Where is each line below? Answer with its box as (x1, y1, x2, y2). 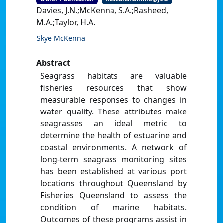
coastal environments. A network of (40, 142, 187, 153)
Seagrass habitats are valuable (40, 70, 187, 82)
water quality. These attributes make (40, 106, 187, 117)
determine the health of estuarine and (40, 130, 187, 141)
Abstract (36, 57, 70, 69)
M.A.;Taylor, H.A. (36, 17, 95, 28)
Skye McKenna (37, 33, 85, 43)
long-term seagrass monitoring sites (40, 154, 187, 165)
